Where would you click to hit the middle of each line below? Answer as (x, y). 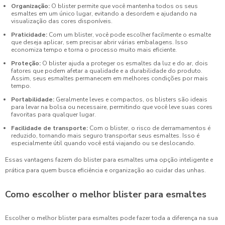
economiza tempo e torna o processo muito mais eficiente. (94, 49)
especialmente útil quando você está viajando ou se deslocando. (103, 143)
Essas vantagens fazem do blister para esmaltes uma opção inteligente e (109, 160)
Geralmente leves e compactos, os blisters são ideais (131, 99)
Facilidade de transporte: (49, 128)
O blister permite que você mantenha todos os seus (124, 6)
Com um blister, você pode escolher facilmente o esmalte (129, 34)
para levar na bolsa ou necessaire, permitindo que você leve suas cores (112, 107)
